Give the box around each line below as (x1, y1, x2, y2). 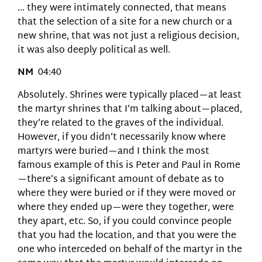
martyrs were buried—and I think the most (18, 143, 209, 160)
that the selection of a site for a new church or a (18, 13, 232, 31)
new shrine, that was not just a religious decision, (18, 27, 239, 45)
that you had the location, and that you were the (18, 227, 236, 244)
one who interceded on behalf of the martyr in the (18, 241, 242, 258)
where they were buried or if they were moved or (18, 185, 236, 202)
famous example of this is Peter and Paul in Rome (18, 157, 240, 174)
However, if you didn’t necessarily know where (18, 129, 226, 146)
